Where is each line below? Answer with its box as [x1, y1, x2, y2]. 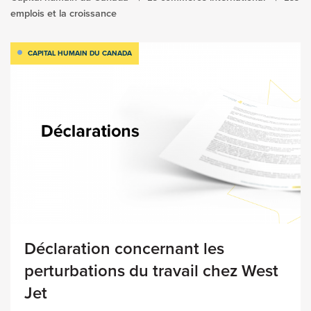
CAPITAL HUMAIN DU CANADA [28, 47, 132, 58]
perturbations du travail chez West [24, 258, 278, 283]
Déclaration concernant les [24, 235, 224, 261]
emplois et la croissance [10, 5, 117, 21]
